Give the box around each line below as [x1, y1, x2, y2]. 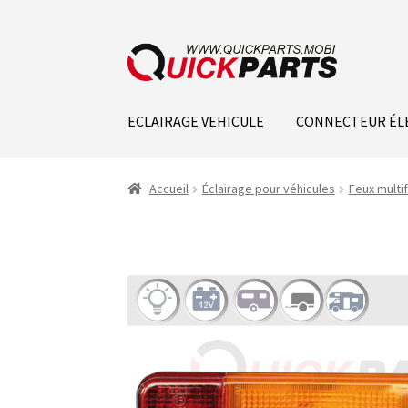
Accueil [148, 180, 189, 198]
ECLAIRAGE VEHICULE [127, 111, 265, 130]
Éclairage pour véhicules [201, 180, 335, 198]
